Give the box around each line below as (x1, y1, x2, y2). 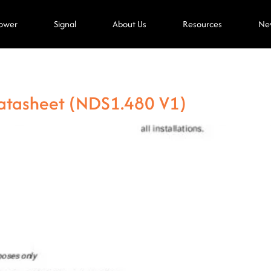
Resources (183, 18, 223, 30)
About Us (113, 18, 147, 30)
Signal (54, 18, 77, 30)
